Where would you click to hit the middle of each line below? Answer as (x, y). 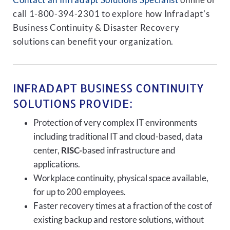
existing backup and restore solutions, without (119, 220)
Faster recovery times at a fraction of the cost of (123, 206)
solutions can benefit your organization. (93, 42)
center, (47, 150)
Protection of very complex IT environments (115, 123)
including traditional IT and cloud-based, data (118, 137)
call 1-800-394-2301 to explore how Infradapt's (111, 14)
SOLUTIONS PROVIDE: (73, 103)
